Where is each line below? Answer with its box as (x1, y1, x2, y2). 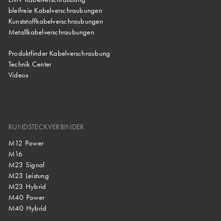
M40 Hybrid (8, 203, 47, 213)
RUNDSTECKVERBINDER (8, 122, 84, 132)
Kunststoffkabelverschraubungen (8, 16, 103, 26)
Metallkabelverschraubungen (8, 27, 94, 37)
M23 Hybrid (8, 181, 46, 191)
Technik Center (8, 59, 52, 69)
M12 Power (8, 138, 44, 148)
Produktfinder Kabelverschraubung (8, 48, 110, 58)
